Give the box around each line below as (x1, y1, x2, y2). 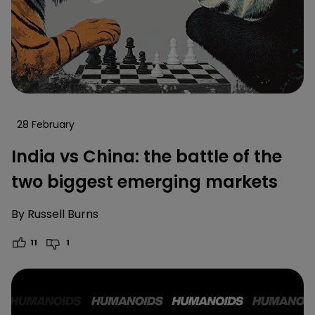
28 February (17, 117, 75, 131)
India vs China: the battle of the (11, 144, 282, 168)
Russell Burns (27, 205, 98, 222)
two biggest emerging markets (11, 169, 278, 193)
